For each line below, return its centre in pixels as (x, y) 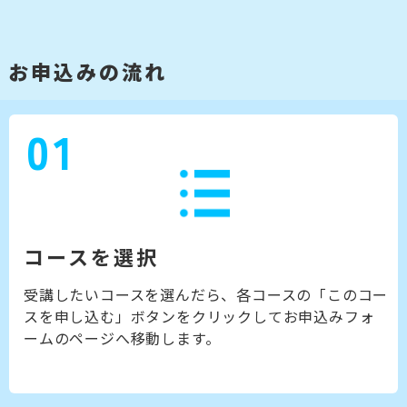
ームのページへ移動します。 (122, 338)
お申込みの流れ (88, 71)
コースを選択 (91, 257)
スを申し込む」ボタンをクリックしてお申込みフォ (199, 317)
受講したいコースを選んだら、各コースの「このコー (206, 295)
